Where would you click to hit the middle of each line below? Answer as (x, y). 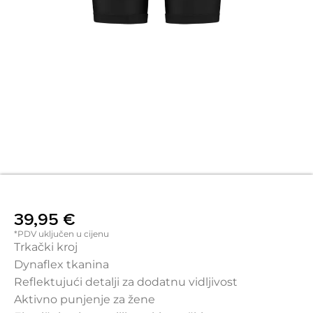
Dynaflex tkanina (61, 265)
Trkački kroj (46, 247)
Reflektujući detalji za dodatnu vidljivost (126, 282)
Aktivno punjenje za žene (85, 300)
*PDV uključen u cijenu (61, 234)
